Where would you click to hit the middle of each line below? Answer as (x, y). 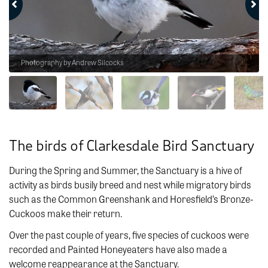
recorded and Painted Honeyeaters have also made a (118, 249)
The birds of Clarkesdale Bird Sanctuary (132, 147)
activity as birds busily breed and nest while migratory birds (130, 185)
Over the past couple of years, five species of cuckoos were (129, 235)
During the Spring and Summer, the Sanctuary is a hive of (126, 170)
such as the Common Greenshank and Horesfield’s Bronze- (131, 199)
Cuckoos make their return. (66, 214)
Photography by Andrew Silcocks (72, 63)
